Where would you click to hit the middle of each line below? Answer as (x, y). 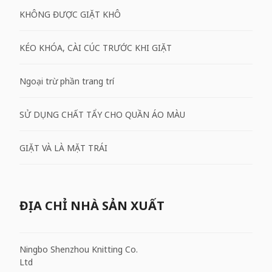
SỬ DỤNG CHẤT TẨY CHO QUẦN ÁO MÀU (102, 114)
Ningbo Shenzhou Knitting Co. (79, 249)
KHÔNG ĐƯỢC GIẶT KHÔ (70, 14)
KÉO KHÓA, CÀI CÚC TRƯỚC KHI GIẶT (96, 47)
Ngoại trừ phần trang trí (67, 81)
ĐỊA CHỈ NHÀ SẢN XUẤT (92, 206)
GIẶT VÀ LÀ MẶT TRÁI (63, 148)
